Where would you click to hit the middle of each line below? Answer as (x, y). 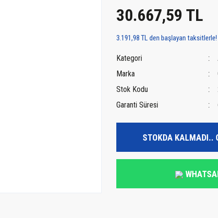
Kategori (129, 58)
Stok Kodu (132, 89)
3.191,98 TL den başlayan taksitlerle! (167, 38)
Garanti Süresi (137, 105)
